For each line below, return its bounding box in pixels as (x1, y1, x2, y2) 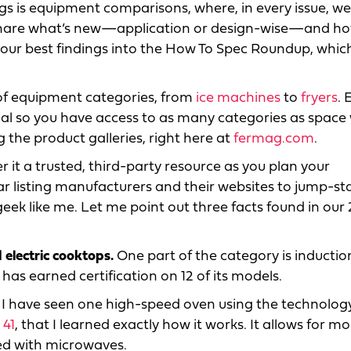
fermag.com (233, 131, 314, 147)
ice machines (196, 90, 280, 106)
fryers (301, 90, 338, 106)
